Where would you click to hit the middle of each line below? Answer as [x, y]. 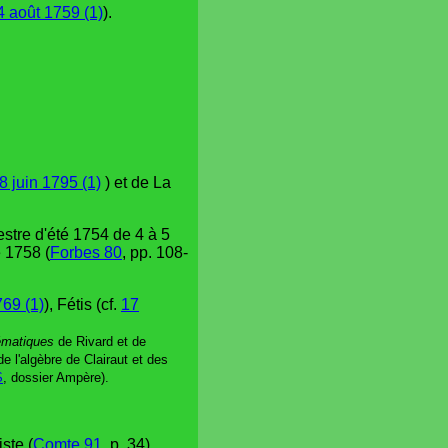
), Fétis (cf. [82, 304]
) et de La [136, 182]
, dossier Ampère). [56, 377]
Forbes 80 [86, 252]
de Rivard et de [100, 341]
